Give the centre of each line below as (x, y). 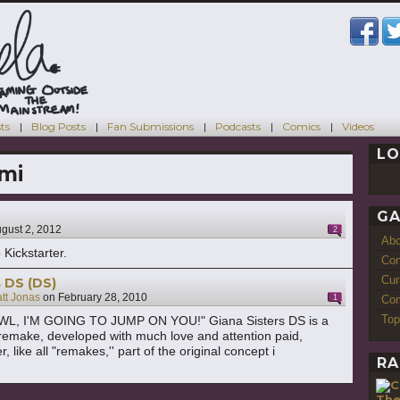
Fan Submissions (150, 126)
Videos (358, 126)
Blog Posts (58, 126)
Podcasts (238, 126)
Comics (301, 126)
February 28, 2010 (103, 298)
